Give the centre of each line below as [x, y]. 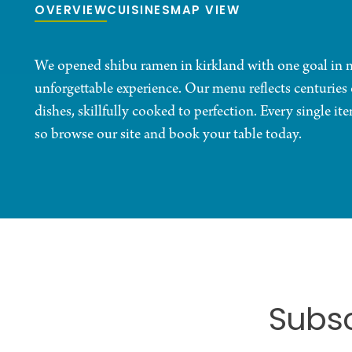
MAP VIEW [205, 12]
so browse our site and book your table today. [168, 135]
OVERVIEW [71, 12]
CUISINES [139, 12]
